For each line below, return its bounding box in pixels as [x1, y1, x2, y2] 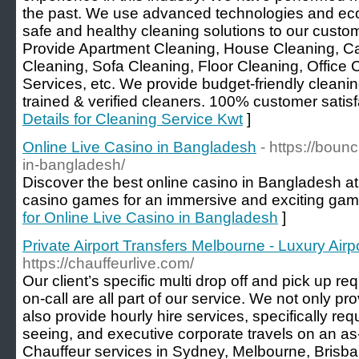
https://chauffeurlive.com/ [22, 255, 194, 272]
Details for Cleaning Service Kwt [22, 111, 243, 127]
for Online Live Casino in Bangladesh [22, 209, 278, 226]
